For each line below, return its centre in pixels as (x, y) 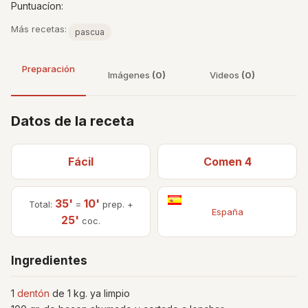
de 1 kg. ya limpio (90, 293)
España (227, 212)
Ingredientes (49, 261)
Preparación (48, 69)
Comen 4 (227, 162)
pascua (90, 32)
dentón (33, 293)
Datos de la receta (73, 121)
